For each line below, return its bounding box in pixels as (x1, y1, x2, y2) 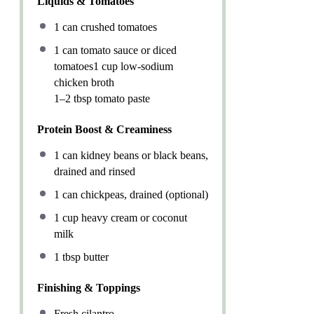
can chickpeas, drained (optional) (60, 188, 208, 200)
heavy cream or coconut (78, 211, 187, 224)
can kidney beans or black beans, (60, 149, 208, 161)
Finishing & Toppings (37, 281, 140, 294)
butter (81, 250, 109, 263)
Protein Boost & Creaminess (37, 123, 172, 135)
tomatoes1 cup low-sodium (54, 60, 173, 72)
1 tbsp (54, 250, 81, 263)
